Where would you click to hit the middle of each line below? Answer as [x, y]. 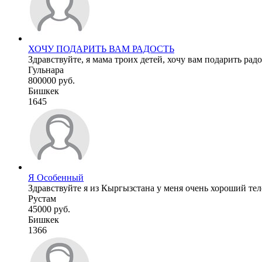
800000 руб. [51, 80]
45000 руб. [49, 209]
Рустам [42, 198]
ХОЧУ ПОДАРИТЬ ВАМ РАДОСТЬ [101, 49]
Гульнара [46, 70]
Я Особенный [56, 177]
